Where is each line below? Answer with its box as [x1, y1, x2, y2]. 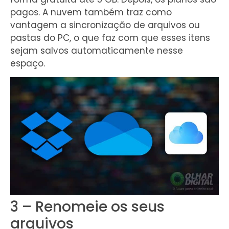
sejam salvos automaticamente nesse [10, 44, 183, 57]
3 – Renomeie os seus [10, 197, 165, 217]
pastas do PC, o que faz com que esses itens [10, 31, 210, 44]
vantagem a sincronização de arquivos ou [10, 18, 200, 31]
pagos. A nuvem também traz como [10, 6, 172, 18]
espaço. [10, 57, 45, 70]
